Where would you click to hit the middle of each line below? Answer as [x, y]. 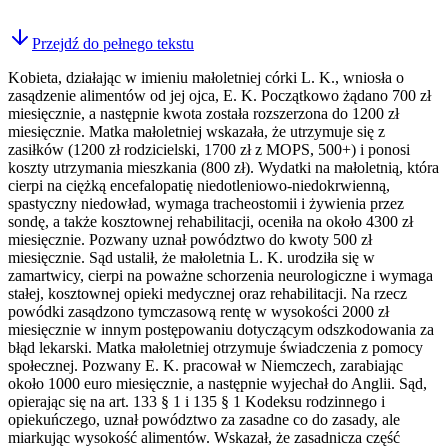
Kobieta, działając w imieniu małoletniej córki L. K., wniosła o [206, 77]
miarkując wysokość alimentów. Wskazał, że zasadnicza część [204, 437]
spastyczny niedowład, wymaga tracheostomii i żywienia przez [206, 203]
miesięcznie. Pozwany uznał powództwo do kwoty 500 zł [190, 239]
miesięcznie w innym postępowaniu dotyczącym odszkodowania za [221, 329]
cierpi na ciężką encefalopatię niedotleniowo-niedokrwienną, [199, 185]
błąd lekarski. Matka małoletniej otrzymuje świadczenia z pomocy [215, 347]
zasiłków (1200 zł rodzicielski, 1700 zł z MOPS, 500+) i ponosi [209, 149]
